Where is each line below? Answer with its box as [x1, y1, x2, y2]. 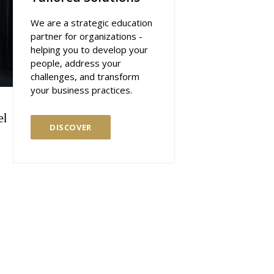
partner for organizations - [31, 30, 143, 42]
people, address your [31, 57, 121, 69]
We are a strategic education [31, 17, 152, 29]
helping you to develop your [31, 43, 148, 56]
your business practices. [31, 84, 132, 96]
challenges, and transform [31, 70, 139, 83]
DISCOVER [50, 122, 92, 133]
